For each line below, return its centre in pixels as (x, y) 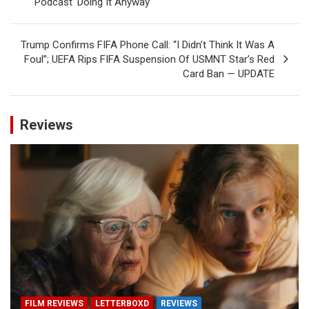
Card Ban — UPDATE (229, 73)
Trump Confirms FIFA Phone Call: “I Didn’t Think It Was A (148, 44)
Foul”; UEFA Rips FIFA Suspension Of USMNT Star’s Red (149, 59)
